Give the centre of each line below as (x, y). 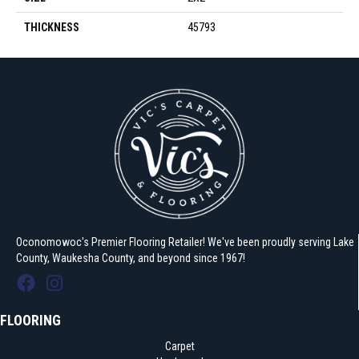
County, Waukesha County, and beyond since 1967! (131, 258)
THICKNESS (52, 28)
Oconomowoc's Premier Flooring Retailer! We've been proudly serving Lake (185, 242)
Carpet (179, 347)
